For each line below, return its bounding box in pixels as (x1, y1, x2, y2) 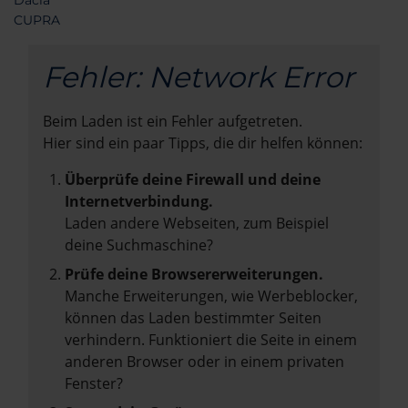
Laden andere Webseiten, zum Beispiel (65, 213, 329, 233)
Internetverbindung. (65, 191, 213, 211)
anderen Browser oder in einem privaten (65, 352, 344, 372)
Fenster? (65, 373, 123, 393)
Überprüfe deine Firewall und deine (65, 169, 321, 189)
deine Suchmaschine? (65, 235, 213, 255)
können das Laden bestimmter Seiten (65, 308, 321, 328)
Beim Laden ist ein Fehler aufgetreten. (43, 111, 302, 131)
